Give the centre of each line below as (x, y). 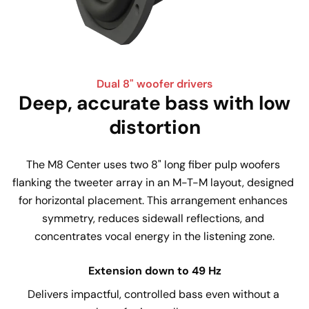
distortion (154, 127)
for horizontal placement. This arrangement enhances (154, 200)
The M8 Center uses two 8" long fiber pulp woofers (154, 164)
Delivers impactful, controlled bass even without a (154, 294)
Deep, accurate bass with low (154, 103)
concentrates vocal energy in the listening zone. (154, 236)
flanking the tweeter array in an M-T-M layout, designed (154, 182)
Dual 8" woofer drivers (154, 83)
